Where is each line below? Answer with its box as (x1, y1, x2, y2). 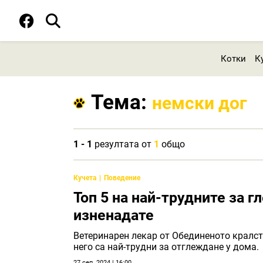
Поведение (104, 174, 140, 182)
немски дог (152, 93, 247, 113)
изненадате (73, 207, 154, 224)
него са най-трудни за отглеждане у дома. (73, 241, 259, 252)
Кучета (73, 174, 96, 182)
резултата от (92, 139, 154, 150)
